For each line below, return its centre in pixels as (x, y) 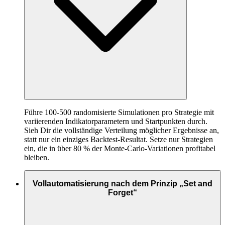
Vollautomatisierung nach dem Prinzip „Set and (123, 184)
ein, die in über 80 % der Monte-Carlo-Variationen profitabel (120, 148)
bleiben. (37, 157)
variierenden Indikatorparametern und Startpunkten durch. (116, 121)
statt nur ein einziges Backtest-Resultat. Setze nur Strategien (119, 139)
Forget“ (123, 193)
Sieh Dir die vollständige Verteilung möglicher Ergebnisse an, (122, 130)
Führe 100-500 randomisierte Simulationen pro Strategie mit (119, 112)
